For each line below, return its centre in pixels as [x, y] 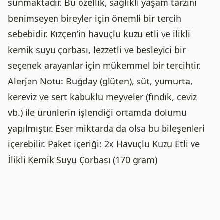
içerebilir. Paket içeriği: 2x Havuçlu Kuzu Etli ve [104, 144]
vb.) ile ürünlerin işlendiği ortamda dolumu [97, 112]
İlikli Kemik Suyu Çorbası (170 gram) [82, 160]
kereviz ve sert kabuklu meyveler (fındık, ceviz [102, 97]
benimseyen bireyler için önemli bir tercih [95, 18]
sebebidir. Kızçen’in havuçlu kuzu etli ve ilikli [99, 34]
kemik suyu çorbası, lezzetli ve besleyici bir [97, 50]
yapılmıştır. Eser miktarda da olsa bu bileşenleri [106, 128]
